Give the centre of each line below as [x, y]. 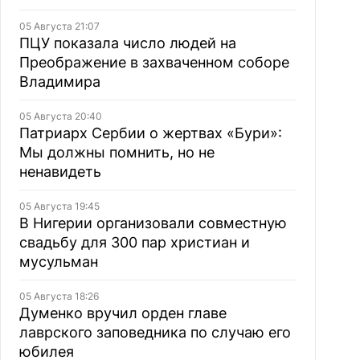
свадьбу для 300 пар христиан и [134, 242]
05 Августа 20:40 [60, 116]
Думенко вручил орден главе [123, 313]
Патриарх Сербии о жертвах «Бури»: [150, 133]
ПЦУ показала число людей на [127, 43]
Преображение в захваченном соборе [154, 62]
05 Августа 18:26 [59, 296]
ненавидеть [60, 172]
